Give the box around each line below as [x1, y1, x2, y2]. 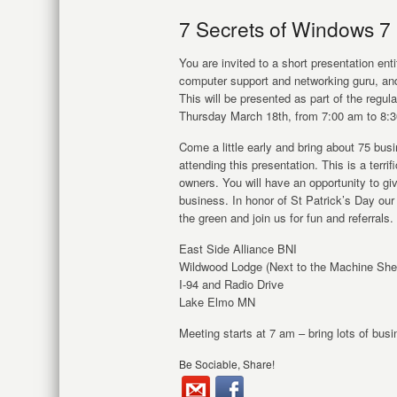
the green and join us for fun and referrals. [179, 209, 393, 226]
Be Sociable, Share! [179, 356, 275, 371]
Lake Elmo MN [179, 293, 255, 310]
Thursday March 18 [179, 107, 278, 124]
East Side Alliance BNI [179, 240, 297, 257]
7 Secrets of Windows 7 [179, 14, 391, 43]
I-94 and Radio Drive [179, 276, 284, 292]
